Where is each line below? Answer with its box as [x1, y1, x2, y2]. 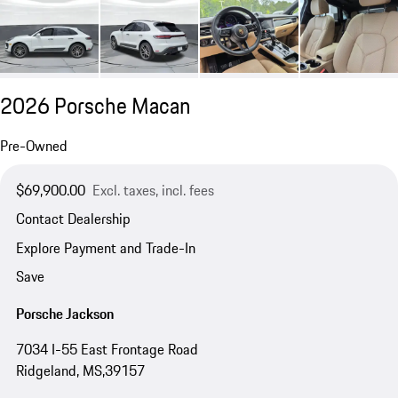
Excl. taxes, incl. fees [92, 179, 214, 202]
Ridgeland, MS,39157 [15, 359, 145, 381]
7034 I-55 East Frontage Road [15, 338, 198, 360]
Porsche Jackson [15, 302, 114, 324]
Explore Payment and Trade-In [15, 236, 195, 259]
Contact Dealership [15, 208, 131, 230]
